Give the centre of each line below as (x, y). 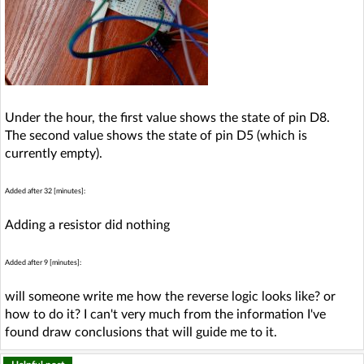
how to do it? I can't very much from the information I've (165, 314)
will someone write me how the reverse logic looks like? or (170, 297)
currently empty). (54, 154)
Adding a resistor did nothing (87, 225)
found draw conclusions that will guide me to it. (141, 332)
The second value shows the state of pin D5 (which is (156, 136)
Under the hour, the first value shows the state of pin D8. (167, 118)
